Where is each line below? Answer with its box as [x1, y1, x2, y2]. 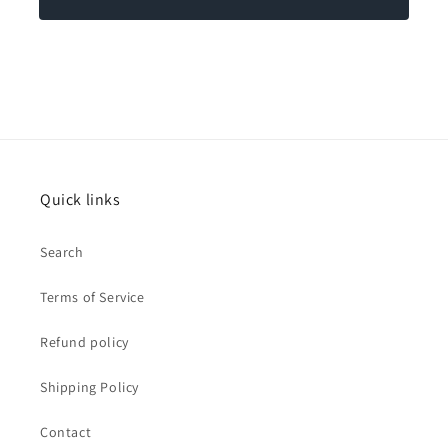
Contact [40, 423, 92, 441]
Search [40, 243, 84, 261]
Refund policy [40, 333, 129, 351]
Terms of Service [40, 288, 145, 306]
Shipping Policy [40, 378, 139, 396]
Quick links [40, 189, 121, 210]
